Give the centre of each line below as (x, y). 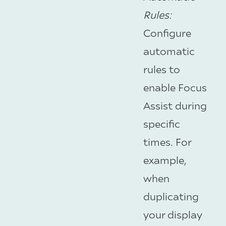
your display (173, 214)
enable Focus (175, 87)
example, (165, 160)
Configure (167, 33)
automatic (169, 51)
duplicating (171, 196)
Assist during (175, 105)
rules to (162, 69)
